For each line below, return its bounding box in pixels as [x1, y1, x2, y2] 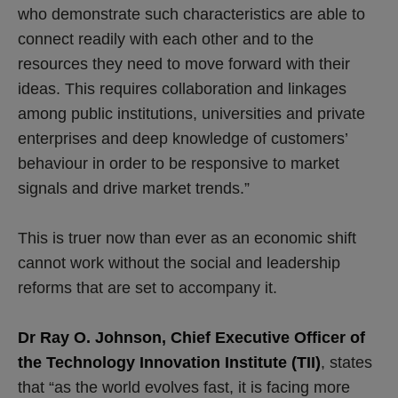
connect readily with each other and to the [18, 29, 314, 48]
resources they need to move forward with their [18, 54, 350, 73]
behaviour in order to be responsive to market [18, 154, 339, 172]
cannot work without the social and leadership [18, 253, 340, 272]
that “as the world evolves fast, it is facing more [18, 378, 350, 396]
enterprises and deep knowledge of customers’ [18, 129, 347, 147]
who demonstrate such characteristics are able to [18, 4, 365, 23]
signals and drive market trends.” [18, 179, 250, 197]
